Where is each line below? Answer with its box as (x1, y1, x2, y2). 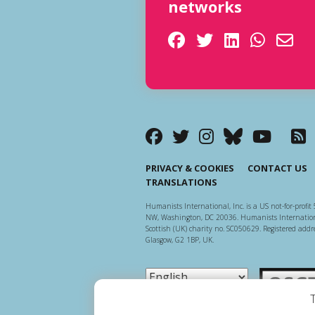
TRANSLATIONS (146, 176, 217, 189)
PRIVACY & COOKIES (146, 162, 234, 175)
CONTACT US (247, 162, 307, 175)
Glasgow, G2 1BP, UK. (146, 235, 214, 245)
